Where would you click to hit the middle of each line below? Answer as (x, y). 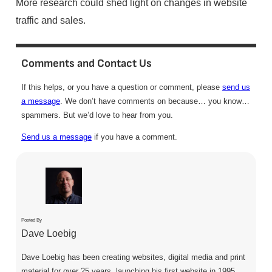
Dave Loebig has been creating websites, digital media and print (133, 257)
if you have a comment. (134, 137)
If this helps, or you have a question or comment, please (121, 87)
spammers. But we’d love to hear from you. (97, 115)
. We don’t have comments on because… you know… (155, 101)
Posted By (31, 220)
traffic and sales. (50, 20)
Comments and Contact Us (86, 64)
